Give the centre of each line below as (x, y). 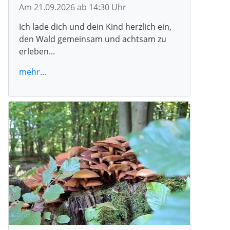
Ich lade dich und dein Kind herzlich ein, (95, 26)
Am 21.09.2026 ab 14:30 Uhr (73, 7)
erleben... (37, 51)
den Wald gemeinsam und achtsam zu (93, 39)
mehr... (33, 72)
